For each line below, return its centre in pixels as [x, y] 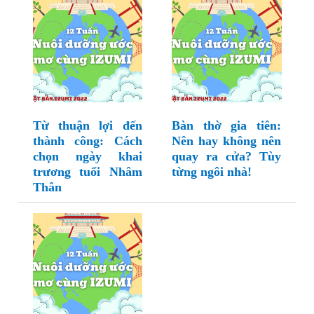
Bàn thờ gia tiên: [226, 126]
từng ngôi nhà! [212, 172]
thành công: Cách [87, 141]
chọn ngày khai [87, 157]
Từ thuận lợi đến [87, 126]
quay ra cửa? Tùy [226, 157]
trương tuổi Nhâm [87, 172]
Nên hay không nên [226, 141]
